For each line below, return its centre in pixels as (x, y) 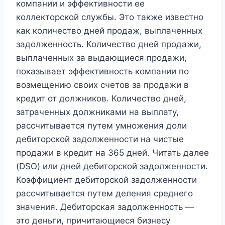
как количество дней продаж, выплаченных (109, 31)
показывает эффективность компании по (102, 71)
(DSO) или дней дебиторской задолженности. (112, 166)
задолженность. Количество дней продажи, (109, 44)
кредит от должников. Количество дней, (101, 98)
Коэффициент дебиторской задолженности (106, 180)
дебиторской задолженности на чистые (100, 139)
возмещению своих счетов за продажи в (102, 85)
